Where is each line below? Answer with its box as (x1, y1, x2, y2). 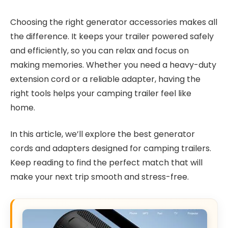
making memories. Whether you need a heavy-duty (10, 59, 216, 71)
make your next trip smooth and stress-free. (10, 171, 189, 183)
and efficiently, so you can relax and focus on (10, 44, 189, 56)
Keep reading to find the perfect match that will (10, 157, 203, 169)
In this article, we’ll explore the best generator (10, 128, 195, 140)
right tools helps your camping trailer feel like (10, 87, 191, 99)
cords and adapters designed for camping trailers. (10, 142, 211, 155)
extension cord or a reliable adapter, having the (10, 73, 201, 85)
